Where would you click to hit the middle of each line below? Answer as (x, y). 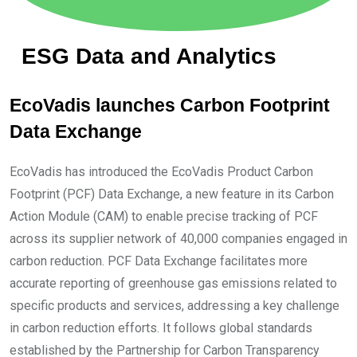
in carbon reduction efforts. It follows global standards (161, 328)
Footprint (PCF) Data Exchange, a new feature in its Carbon (172, 194)
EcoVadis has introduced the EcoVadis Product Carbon (161, 171)
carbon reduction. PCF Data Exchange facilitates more (159, 261)
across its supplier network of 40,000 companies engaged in (178, 238)
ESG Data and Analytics (149, 55)
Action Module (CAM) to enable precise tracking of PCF (164, 216)
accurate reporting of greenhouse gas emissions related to (173, 283)
